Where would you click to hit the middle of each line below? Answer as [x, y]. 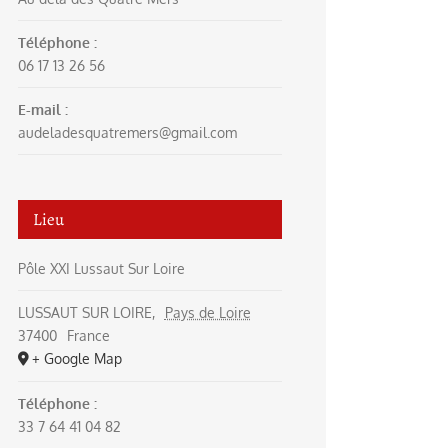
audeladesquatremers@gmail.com [127, 132]
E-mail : [43, 109]
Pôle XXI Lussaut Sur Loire [101, 268]
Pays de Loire [207, 312]
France [88, 335]
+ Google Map [77, 358]
